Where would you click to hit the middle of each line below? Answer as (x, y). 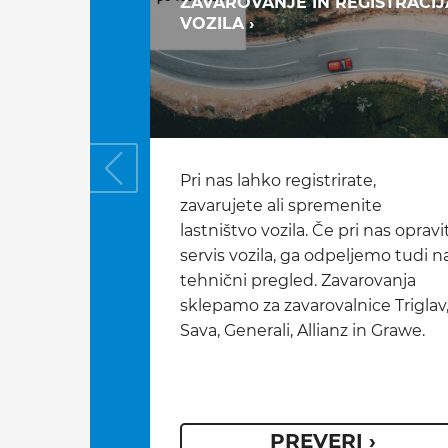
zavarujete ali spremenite (281, 205)
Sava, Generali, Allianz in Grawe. (302, 330)
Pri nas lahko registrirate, (278, 180)
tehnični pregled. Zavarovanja (298, 280)
